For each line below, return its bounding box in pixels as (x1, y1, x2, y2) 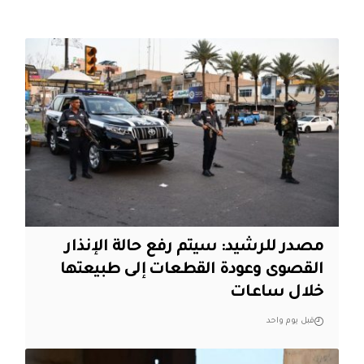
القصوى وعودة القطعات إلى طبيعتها (59, 261, 324, 279)
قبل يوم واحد (266, 316, 315, 326)
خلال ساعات (230, 284, 324, 302)
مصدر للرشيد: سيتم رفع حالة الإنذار (64, 238, 324, 257)
